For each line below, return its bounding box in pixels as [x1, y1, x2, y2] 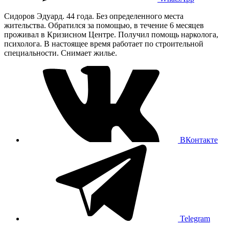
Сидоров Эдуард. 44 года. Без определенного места [4, 11, 184, 20]
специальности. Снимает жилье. [4, 48, 117, 57]
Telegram [180, 214, 210, 223]
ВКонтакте [180, 135, 218, 144]
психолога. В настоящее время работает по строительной [4, 39, 203, 48]
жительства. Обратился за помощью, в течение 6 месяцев [4, 20, 204, 30]
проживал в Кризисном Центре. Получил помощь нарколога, [4, 30, 218, 39]
